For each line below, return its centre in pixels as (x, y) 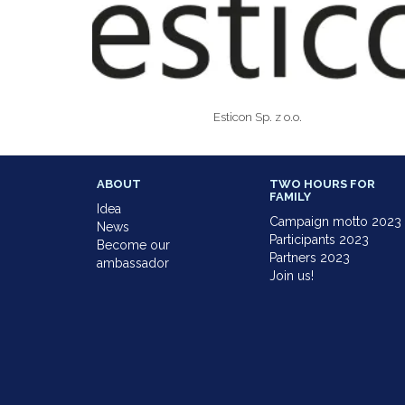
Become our (133, 245)
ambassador (133, 263)
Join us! (292, 275)
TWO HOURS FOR (323, 184)
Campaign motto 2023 (336, 221)
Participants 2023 (320, 239)
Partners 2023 (310, 257)
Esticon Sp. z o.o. (258, 117)
